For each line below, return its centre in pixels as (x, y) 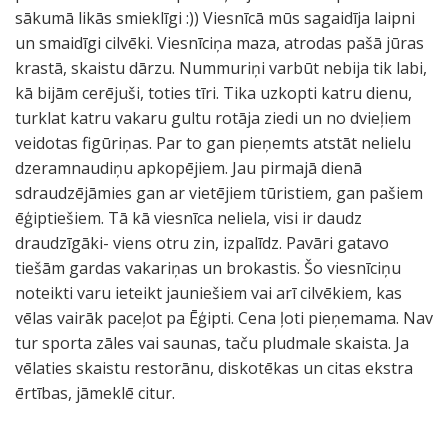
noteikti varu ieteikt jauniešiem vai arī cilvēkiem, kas (208, 293)
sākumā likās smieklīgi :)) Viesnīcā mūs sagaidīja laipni (215, 18)
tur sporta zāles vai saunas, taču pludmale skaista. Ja (212, 343)
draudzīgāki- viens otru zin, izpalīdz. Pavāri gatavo (202, 243)
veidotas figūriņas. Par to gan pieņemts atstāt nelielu (213, 143)
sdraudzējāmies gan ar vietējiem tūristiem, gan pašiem (219, 193)
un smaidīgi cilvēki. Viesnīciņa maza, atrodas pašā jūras (219, 43)
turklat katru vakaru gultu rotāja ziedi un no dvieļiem (213, 118)
